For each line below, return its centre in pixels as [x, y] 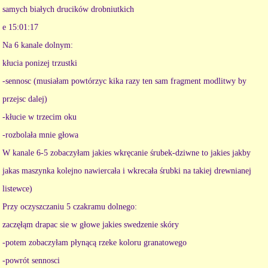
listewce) [17, 189]
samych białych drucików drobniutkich [68, 10]
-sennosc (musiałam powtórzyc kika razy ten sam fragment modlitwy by [124, 81]
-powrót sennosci [31, 261]
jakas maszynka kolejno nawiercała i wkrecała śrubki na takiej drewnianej [127, 171]
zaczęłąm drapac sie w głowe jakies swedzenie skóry [91, 225]
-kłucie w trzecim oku [39, 117]
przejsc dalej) [25, 99]
